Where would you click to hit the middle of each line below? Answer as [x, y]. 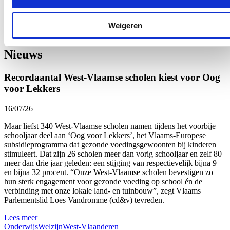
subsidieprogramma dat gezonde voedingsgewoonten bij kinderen [110, 144]
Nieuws [23, 54]
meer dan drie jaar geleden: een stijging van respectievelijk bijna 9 [110, 163]
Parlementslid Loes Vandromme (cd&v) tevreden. [84, 200]
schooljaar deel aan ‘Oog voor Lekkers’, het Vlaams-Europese [105, 135]
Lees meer [21, 217]
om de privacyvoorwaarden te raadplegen [101, 14]
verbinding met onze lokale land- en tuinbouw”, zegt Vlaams [102, 190]
